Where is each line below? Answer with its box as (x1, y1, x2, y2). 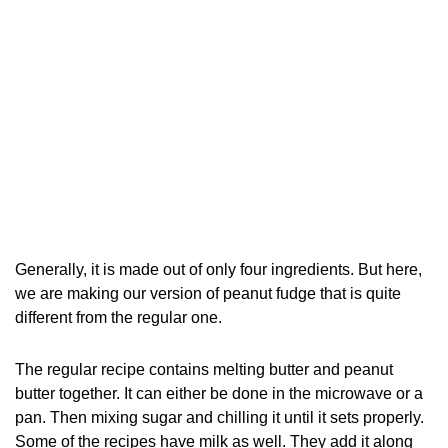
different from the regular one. (15, 309, 222, 326)
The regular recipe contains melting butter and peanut (15, 361, 393, 378)
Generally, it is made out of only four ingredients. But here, (15, 261, 422, 278)
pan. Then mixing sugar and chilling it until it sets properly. (15, 409, 424, 426)
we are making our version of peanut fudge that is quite (15, 285, 401, 302)
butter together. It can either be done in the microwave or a (15, 385, 423, 402)
